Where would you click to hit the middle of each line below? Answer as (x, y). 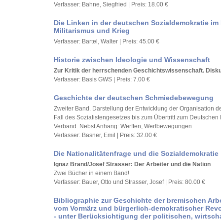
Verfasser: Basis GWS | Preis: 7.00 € (102, 79)
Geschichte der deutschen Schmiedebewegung (134, 98)
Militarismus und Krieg (92, 31)
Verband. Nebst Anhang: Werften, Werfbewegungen (123, 126)
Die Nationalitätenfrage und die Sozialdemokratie (136, 153)
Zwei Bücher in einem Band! (92, 173)
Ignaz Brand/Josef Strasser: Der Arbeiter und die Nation (132, 164)
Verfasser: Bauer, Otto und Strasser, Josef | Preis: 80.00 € (129, 182)
